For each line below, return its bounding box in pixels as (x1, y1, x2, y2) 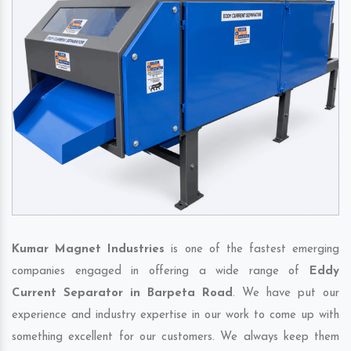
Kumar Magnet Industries (12, 243, 165, 255)
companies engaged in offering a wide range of (12, 265, 309, 277)
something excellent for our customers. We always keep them (12, 331, 339, 343)
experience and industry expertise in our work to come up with (12, 309, 339, 321)
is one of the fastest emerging (165, 243, 339, 255)
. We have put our (233, 287, 339, 299)
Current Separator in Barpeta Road (12, 287, 233, 299)
